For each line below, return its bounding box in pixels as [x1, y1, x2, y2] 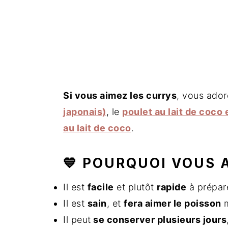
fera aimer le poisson [124, 198, 221, 209]
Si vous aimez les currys [63, 90, 177, 101]
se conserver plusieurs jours [91, 214, 226, 225]
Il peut [63, 214, 91, 225]
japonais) [63, 106, 106, 117]
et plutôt [113, 182, 157, 192]
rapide [157, 182, 186, 192]
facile [87, 182, 114, 192]
